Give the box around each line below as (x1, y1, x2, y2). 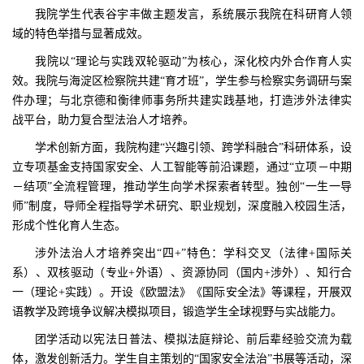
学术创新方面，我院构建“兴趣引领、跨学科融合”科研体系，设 (35, 141, 352, 154)
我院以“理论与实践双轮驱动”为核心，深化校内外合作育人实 (35, 54, 352, 67)
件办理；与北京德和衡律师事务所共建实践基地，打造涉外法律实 (12, 93, 352, 106)
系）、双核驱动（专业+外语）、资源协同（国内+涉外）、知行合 (12, 266, 352, 279)
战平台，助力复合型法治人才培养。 (12, 113, 201, 126)
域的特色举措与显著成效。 (12, 27, 155, 40)
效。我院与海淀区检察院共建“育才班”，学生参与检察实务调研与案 (12, 74, 352, 87)
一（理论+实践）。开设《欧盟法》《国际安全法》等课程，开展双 (12, 285, 352, 298)
